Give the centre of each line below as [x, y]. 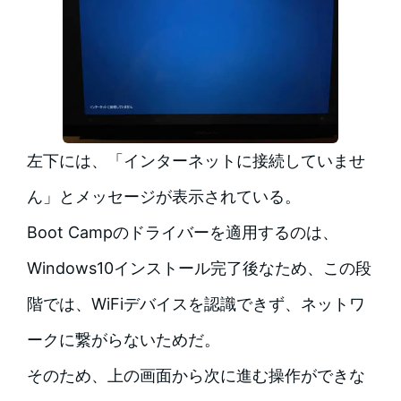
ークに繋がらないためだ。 [123, 339]
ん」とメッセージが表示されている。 [163, 196]
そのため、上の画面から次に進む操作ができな [196, 375]
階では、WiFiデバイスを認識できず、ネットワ [196, 303]
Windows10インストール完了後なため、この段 [199, 268]
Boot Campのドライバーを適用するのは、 [182, 232]
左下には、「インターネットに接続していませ [196, 160]
